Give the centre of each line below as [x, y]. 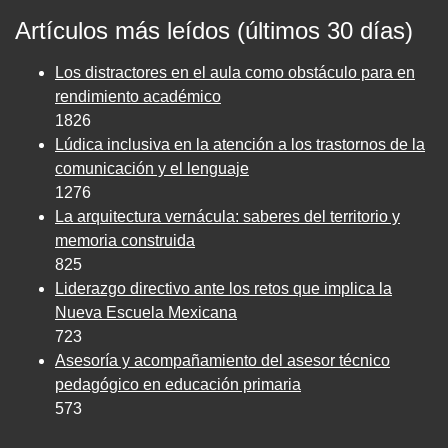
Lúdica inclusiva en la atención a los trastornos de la [240, 144]
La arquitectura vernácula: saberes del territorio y [227, 216]
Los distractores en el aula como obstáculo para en [235, 72]
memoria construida [125, 240]
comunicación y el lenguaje [152, 168]
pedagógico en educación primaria [178, 384]
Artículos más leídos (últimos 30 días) [214, 30]
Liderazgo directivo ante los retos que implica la [223, 288]
